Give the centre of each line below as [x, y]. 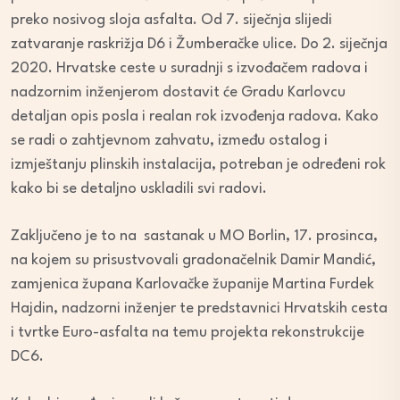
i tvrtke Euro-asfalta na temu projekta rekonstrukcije [187, 333]
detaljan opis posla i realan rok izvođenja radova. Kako [195, 117]
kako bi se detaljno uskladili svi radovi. [139, 189]
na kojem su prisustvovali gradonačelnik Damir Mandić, [193, 261]
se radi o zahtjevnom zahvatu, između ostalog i [169, 141]
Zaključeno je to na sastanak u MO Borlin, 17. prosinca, [194, 237]
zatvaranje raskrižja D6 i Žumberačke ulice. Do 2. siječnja [199, 45]
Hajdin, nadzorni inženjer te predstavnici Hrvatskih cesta [199, 309]
